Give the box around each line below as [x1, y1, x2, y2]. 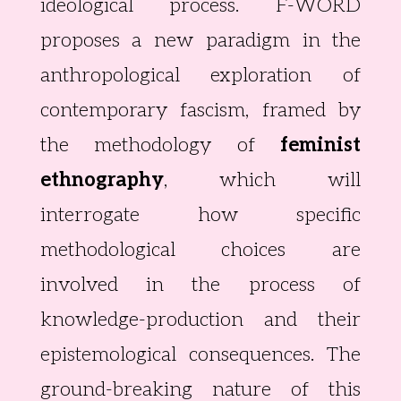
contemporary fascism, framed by [39, 98, 362, 123]
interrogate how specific [39, 203, 362, 227]
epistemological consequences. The [39, 343, 362, 367]
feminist [280, 133, 362, 158]
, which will [163, 168, 362, 192]
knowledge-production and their [39, 308, 362, 332]
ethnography [39, 168, 164, 192]
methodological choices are [39, 238, 362, 262]
